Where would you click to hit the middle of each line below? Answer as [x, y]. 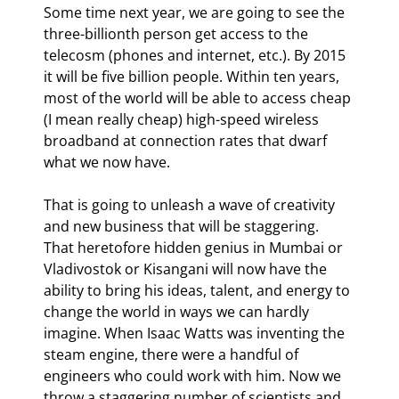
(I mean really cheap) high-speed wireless [183, 119]
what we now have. [107, 162]
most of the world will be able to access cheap [199, 98]
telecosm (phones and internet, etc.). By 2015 [196, 55]
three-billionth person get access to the [178, 33]
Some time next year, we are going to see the [196, 12]
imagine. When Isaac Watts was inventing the [196, 333]
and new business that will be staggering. [183, 226]
